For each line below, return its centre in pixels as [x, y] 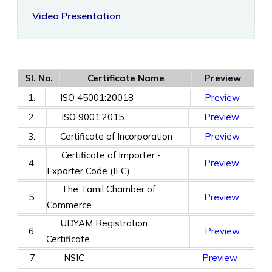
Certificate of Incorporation [109, 136]
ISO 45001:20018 [90, 97]
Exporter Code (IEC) [88, 171]
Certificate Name [126, 78]
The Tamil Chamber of [101, 189]
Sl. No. [39, 78]
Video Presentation [76, 16]
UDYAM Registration [97, 223]
